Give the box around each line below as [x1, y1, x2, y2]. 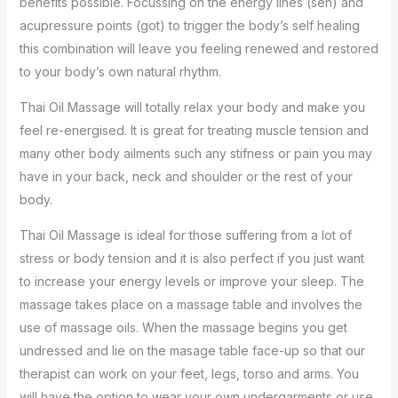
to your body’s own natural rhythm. [19, 64, 221, 79]
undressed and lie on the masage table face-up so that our [19, 343, 365, 358]
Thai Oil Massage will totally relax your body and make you [19, 99, 365, 115]
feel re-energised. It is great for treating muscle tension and [19, 123, 369, 138]
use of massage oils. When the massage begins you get [19, 320, 347, 335]
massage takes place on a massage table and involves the [19, 297, 362, 312]
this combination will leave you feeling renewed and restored [19, 41, 378, 56]
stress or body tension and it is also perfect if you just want [19, 251, 364, 266]
